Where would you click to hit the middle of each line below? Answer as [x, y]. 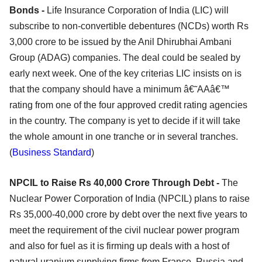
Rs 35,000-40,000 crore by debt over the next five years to [128, 215]
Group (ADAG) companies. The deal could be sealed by [125, 58]
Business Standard [52, 153]
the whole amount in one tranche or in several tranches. [124, 137]
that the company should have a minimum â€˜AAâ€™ [120, 89]
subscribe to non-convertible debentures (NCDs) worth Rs [129, 26]
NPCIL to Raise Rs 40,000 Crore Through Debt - [116, 183]
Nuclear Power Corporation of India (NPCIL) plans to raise [130, 199]
